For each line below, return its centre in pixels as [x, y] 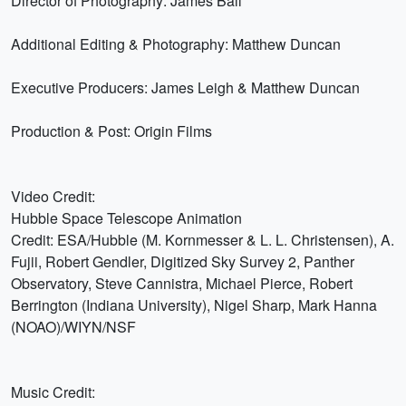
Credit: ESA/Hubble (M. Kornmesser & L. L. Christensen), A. [203, 240]
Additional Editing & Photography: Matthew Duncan [176, 44]
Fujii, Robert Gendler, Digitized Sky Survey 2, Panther [183, 261]
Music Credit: [53, 392]
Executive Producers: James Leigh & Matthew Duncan [185, 87]
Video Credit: [53, 196]
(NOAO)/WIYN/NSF [73, 327]
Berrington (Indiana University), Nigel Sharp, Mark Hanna [194, 305]
